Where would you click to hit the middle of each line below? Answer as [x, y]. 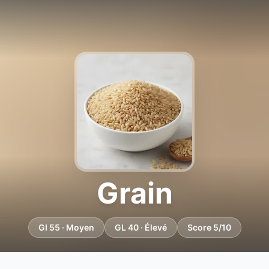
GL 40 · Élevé [141, 227]
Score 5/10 [209, 227]
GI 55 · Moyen [66, 227]
